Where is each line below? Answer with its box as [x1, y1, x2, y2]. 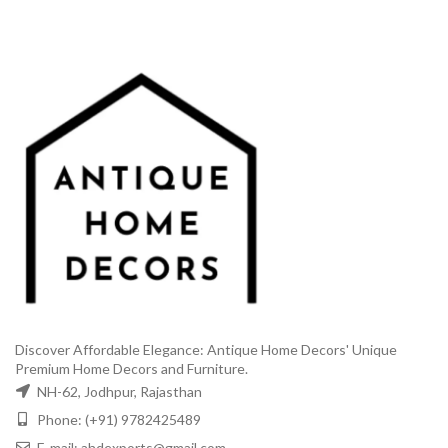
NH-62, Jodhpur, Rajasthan [34, 382, 202, 400]
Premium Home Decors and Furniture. [15, 359, 248, 377]
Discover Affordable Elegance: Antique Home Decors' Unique [15, 340, 397, 358]
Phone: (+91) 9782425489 [34, 410, 201, 428]
